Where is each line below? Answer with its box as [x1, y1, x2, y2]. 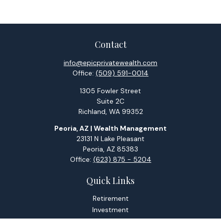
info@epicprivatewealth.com [64, 58, 157, 67]
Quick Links [86, 174, 135, 186]
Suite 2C [97, 97, 124, 106]
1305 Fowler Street [80, 86, 141, 95]
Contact [94, 38, 127, 50]
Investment [92, 205, 129, 214]
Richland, [78, 107, 107, 116]
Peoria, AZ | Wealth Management [54, 123, 167, 133]
